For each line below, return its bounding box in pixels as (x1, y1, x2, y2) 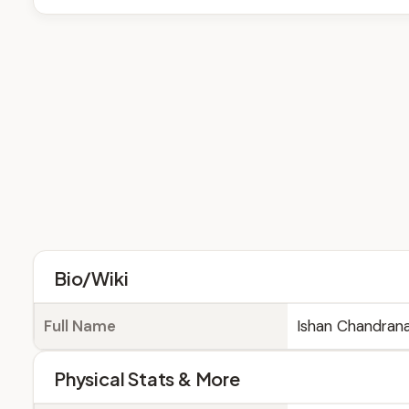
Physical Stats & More (54, 367, 240, 390)
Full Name (44, 316, 116, 336)
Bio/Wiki (54, 267, 129, 289)
